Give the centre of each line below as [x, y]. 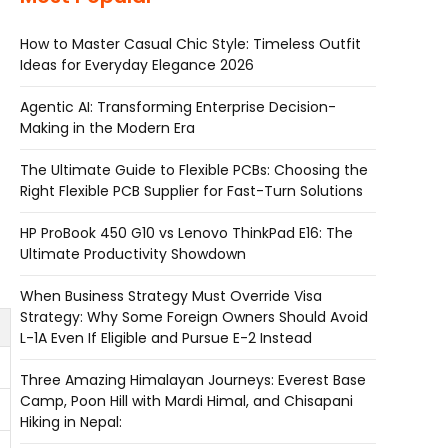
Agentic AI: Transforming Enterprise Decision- [178, 107]
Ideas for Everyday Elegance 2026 [137, 65]
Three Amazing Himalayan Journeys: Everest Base [193, 380]
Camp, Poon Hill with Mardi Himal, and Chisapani [186, 401]
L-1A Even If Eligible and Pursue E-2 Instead [166, 338]
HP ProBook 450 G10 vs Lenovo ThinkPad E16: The [186, 233]
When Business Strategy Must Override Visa [171, 296]
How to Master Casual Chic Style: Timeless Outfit [190, 44]
